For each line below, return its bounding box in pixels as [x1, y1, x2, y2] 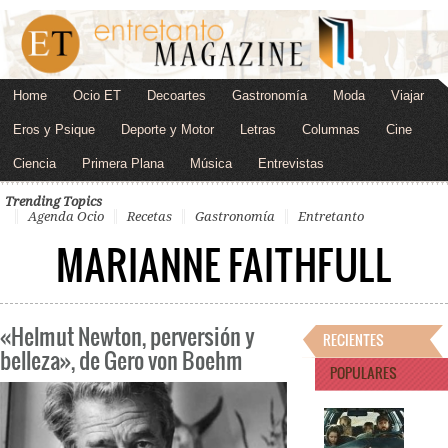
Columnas [302, 121, 360, 137]
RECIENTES [322, 328, 384, 350]
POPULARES [329, 361, 397, 383]
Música [190, 155, 232, 171]
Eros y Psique [13, 121, 95, 137]
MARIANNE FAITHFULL [56, 234, 392, 293]
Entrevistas [258, 155, 324, 171]
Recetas [127, 208, 172, 224]
